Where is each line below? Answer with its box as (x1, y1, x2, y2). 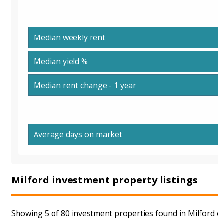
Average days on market (34, 128, 122, 140)
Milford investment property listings (11, 173, 198, 186)
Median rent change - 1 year (34, 79, 136, 91)
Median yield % (34, 55, 88, 67)
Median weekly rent (34, 32, 105, 43)
